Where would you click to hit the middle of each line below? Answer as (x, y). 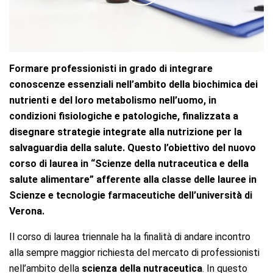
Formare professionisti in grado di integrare (111, 68)
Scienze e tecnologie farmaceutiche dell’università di (131, 195)
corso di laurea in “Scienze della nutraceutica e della (129, 163)
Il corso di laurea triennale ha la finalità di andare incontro (130, 236)
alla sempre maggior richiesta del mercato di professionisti (134, 252)
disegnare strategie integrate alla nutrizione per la (126, 132)
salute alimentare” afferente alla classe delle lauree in (133, 179)
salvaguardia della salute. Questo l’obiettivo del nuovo (133, 147)
